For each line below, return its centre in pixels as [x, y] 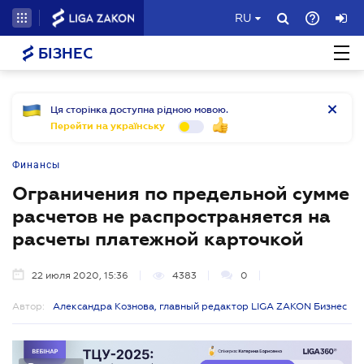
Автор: [28, 306]
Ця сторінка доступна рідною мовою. [139, 110]
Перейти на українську [108, 126]
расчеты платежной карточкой [158, 239]
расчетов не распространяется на [171, 216]
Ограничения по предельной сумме [181, 193]
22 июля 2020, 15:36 [80, 275]
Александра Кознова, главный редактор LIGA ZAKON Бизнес [200, 306]
